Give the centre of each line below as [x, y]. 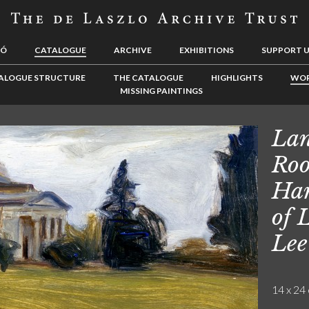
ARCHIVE [133, 50]
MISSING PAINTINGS [161, 91]
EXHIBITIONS [207, 50]
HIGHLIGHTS [237, 78]
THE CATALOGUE [148, 78]
